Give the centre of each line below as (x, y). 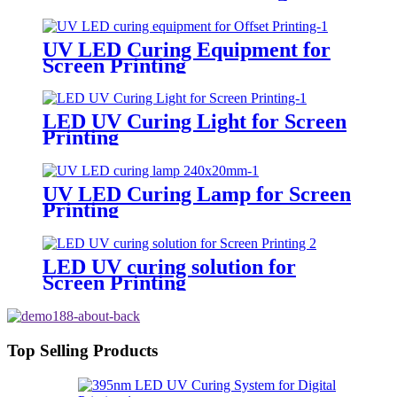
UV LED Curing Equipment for (187, 49)
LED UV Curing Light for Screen (195, 122)
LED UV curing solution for (169, 267)
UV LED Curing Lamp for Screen (197, 195)
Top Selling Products (82, 350)
